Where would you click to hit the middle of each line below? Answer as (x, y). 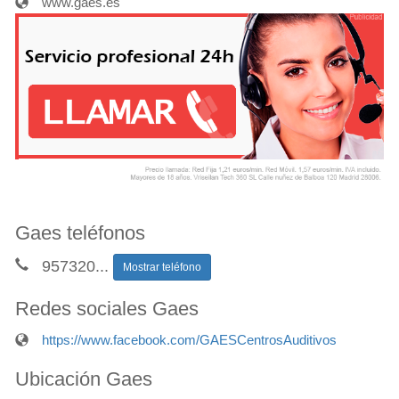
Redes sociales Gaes (107, 308)
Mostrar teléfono (162, 267)
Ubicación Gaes (84, 379)
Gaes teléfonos (80, 232)
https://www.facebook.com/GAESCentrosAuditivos (189, 339)
